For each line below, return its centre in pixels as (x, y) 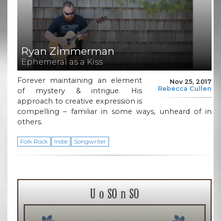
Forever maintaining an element (80, 80)
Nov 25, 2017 (191, 82)
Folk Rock (34, 141)
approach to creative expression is (80, 101)
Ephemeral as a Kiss (62, 62)
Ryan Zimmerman (68, 51)
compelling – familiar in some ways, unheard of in (114, 111)
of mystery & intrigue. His (80, 91)
